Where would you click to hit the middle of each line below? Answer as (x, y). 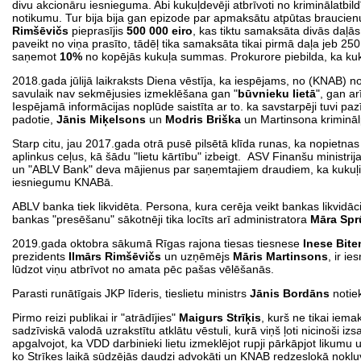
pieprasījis (99, 30)
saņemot (34, 56)
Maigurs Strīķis (220, 317)
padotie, (34, 119)
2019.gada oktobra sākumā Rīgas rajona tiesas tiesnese (158, 243)
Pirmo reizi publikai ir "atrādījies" (95, 317)
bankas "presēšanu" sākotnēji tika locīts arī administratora (161, 219)
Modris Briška (203, 119)
